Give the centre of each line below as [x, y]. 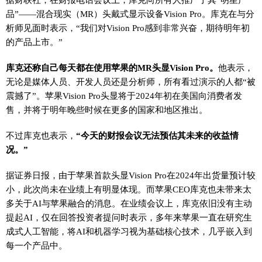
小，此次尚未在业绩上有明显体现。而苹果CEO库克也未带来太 [129, 189]
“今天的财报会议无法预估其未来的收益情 [157, 135]
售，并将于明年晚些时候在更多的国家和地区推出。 [107, 109]
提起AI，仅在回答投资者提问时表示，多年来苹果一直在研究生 [129, 217]
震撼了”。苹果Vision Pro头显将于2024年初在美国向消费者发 [124, 95]
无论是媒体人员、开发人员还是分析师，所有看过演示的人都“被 [131, 81]
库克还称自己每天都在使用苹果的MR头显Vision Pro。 [112, 67]
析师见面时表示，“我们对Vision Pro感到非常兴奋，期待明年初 [128, 27]
